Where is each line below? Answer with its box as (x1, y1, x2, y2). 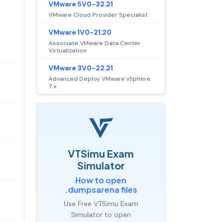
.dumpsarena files (64, 184, 137, 195)
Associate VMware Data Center (49, 39, 141, 47)
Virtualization (49, 46, 87, 55)
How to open (75, 174, 126, 185)
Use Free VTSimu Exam (63, 199, 138, 208)
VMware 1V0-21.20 (49, 28, 111, 37)
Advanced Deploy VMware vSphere (49, 74, 151, 83)
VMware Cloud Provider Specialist (49, 10, 148, 19)
